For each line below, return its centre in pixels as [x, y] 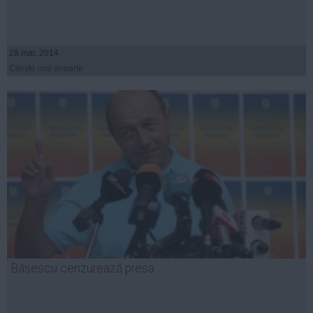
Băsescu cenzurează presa [82, 269]
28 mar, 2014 [34, 53]
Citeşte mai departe [46, 68]
